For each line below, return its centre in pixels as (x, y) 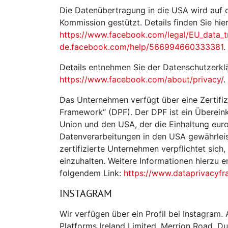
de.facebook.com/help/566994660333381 (141, 47)
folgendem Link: (92, 173)
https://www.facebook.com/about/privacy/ (141, 80)
